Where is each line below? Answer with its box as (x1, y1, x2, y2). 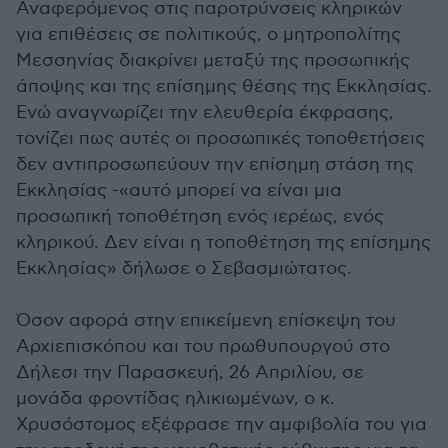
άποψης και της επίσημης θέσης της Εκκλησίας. (16, 76, 432, 97)
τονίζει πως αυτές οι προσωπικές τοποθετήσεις (16, 128, 425, 149)
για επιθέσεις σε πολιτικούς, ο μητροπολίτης (16, 24, 401, 45)
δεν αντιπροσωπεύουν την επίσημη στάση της (16, 154, 414, 175)
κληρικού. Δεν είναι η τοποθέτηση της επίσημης (16, 232, 431, 253)
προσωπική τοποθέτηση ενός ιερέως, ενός (16, 206, 384, 227)
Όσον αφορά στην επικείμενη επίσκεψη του (16, 310, 396, 331)
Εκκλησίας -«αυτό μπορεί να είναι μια (16, 180, 342, 201)
